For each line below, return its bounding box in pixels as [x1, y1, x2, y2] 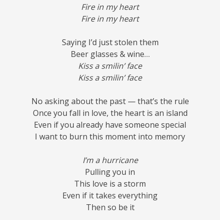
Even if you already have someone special [34, 119, 186, 130]
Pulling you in [85, 166, 135, 177]
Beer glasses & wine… [70, 48, 150, 59]
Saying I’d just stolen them [61, 36, 159, 48]
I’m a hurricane [82, 154, 138, 165]
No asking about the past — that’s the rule [31, 95, 189, 107]
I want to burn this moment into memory [35, 131, 185, 142]
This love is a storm [74, 178, 146, 189]
